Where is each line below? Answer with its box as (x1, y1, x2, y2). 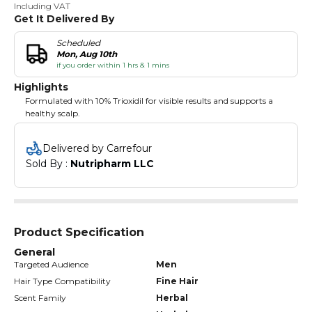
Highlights (14, 81, 68, 94)
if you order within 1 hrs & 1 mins (56, 61, 169, 70)
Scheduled (56, 38, 100, 49)
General (14, 246, 55, 259)
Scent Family (14, 292, 66, 304)
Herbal (156, 292, 188, 304)
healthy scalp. (25, 108, 80, 119)
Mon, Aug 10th (56, 49, 117, 60)
